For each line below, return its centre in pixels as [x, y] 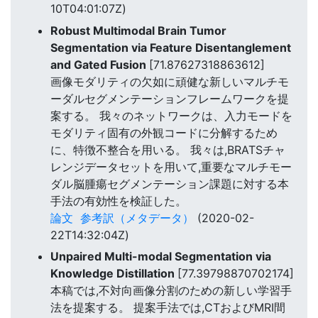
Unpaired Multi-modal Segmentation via [161, 257]
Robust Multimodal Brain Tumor [138, 30]
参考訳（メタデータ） [137, 218]
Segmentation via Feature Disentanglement [171, 47]
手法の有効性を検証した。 [119, 201]
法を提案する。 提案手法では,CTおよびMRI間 [168, 308]
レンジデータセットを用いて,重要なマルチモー [171, 166]
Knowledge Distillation [114, 274]
